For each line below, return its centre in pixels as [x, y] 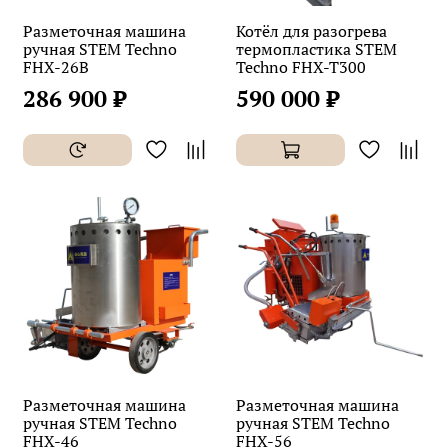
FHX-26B [56, 66]
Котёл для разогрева [311, 30]
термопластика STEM [316, 48]
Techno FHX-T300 [301, 66]
